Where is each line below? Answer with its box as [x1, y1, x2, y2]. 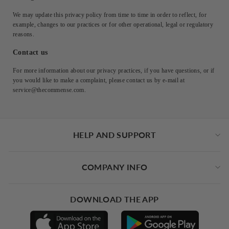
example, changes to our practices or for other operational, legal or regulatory [13, 20, 214, 28]
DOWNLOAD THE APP [70, 194, 159, 204]
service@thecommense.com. [13, 86, 86, 94]
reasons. [13, 30, 35, 38]
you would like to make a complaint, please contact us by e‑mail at [13, 76, 185, 84]
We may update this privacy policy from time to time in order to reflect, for [13, 11, 207, 18]
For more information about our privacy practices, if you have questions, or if [13, 66, 215, 74]
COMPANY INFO [81, 162, 148, 172]
